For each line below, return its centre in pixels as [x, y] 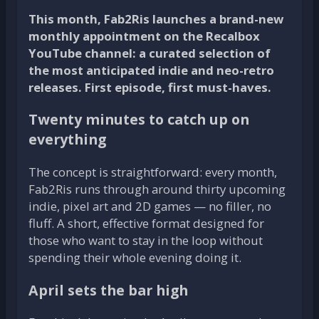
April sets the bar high [108, 290]
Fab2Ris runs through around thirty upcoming [157, 189]
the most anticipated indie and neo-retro [151, 70]
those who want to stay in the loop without [146, 240]
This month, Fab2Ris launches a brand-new [156, 19]
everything [67, 140]
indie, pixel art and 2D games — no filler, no [150, 206]
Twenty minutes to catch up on [139, 120]
